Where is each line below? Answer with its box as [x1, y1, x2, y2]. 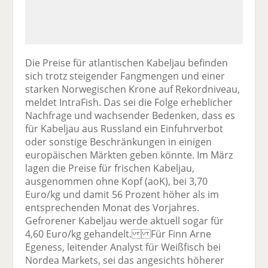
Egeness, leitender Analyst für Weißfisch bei [25, 240, 221, 254]
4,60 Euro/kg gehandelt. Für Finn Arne [25, 227, 212, 240]
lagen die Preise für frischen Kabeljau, [25, 161, 195, 175]
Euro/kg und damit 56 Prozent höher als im [25, 187, 220, 201]
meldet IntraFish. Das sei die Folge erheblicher [25, 95, 233, 109]
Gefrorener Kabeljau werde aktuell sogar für [25, 214, 224, 227]
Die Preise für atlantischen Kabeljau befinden [25, 56, 229, 69]
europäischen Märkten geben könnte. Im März [25, 148, 233, 162]
